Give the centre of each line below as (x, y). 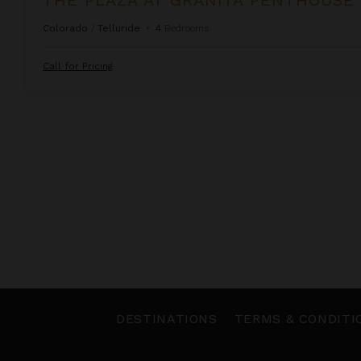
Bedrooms (187, 28)
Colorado (65, 28)
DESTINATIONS (167, 319)
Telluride (119, 28)
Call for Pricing (78, 66)
